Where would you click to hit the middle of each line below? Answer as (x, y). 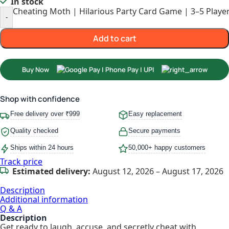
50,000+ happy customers (167, 147)
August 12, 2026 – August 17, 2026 (157, 171)
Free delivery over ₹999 (45, 113)
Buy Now (35, 69)
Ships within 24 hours (42, 147)
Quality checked (34, 130)
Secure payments (154, 130)
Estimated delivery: (51, 171)
